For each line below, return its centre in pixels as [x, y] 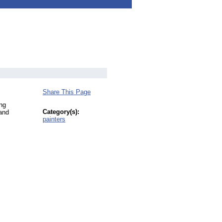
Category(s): [61, 112]
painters [54, 119]
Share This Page [67, 92]
